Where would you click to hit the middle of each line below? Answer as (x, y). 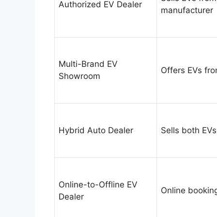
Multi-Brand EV (88, 64)
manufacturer (187, 10)
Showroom (79, 76)
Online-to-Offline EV (98, 185)
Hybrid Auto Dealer (96, 131)
